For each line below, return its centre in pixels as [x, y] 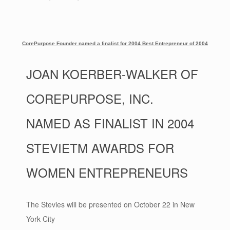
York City [41, 219]
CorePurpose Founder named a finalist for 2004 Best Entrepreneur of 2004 [115, 43]
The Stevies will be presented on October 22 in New [110, 204]
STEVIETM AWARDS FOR [100, 148]
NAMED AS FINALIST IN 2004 [110, 123]
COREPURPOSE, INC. [90, 98]
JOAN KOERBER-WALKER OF [112, 74]
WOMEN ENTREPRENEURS [107, 172]
